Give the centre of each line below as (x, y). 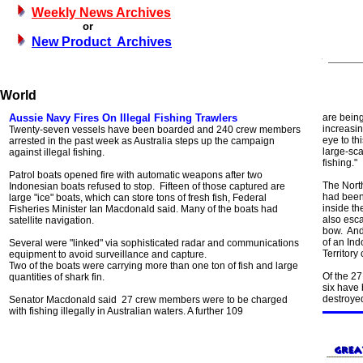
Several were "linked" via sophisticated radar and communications (154, 243)
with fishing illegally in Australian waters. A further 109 (127, 311)
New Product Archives (102, 42)
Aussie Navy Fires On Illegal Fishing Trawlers (123, 118)
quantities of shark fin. (57, 277)
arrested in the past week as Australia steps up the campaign (142, 141)
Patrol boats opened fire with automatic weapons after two (136, 175)
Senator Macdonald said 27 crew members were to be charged (148, 300)
